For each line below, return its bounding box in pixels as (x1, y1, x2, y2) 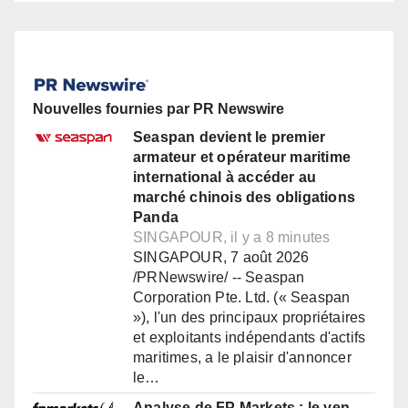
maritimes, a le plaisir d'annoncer (133, 350, 352, 366)
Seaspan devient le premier (133, 129, 326, 146)
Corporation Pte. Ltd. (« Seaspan (133, 290, 351, 306)
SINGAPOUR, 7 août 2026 (133, 250, 310, 266)
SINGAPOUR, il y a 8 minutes (133, 229, 331, 246)
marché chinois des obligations (133, 189, 355, 206)
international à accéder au (133, 169, 317, 186)
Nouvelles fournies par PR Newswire (33, 101, 284, 117)
